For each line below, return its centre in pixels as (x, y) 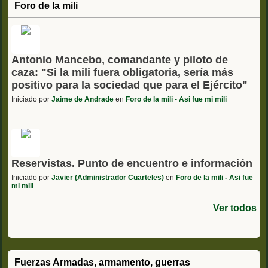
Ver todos (235, 208)
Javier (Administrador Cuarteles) (108, 177)
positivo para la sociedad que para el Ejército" (130, 85)
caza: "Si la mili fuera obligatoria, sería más (122, 72)
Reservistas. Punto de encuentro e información (132, 163)
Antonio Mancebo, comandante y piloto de (120, 60)
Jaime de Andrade (83, 99)
